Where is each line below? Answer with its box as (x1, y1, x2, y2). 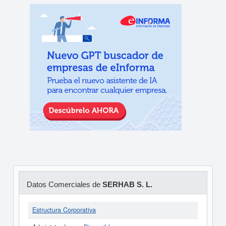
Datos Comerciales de (26, 180, 102, 189)
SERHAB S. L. (102, 180, 152, 189)
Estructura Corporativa (32, 205, 96, 214)
